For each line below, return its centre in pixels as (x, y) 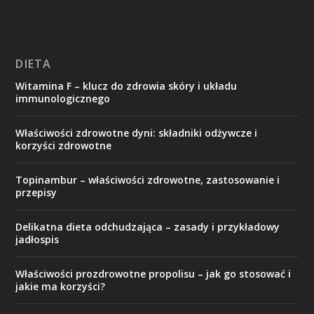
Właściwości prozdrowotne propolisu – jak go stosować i (153, 274)
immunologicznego (63, 98)
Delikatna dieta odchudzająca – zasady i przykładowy (148, 227)
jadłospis (37, 239)
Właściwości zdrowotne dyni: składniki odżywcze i (137, 133)
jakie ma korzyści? (61, 286)
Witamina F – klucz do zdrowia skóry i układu (127, 86)
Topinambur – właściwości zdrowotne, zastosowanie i (148, 180)
